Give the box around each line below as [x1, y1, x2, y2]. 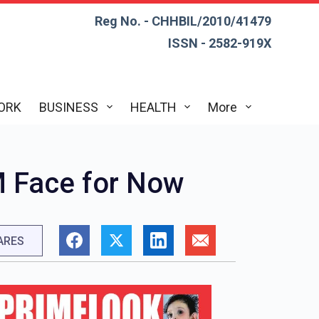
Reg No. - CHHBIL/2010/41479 [94, 14, 271, 28]
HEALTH [130, 99, 177, 115]
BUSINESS [39, 99, 99, 115]
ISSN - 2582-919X [167, 36, 271, 51]
